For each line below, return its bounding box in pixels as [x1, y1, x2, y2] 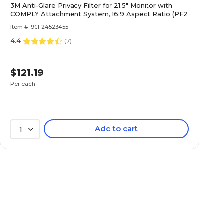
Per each [10, 80, 36, 87]
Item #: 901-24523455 [10, 23, 69, 30]
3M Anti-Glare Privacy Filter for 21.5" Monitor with [10, 1, 173, 9]
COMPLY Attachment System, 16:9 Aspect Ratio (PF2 [10, 10, 188, 18]
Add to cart [95, 124, 138, 133]
